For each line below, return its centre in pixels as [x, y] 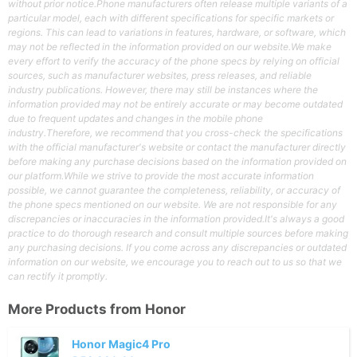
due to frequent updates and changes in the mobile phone [135, 119]
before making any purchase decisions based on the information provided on [177, 162]
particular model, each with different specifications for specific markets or [171, 18]
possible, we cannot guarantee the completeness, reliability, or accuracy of [174, 190]
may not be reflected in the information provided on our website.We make [170, 47]
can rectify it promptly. [58, 277]
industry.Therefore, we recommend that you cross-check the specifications [175, 133]
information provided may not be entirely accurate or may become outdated [175, 104]
